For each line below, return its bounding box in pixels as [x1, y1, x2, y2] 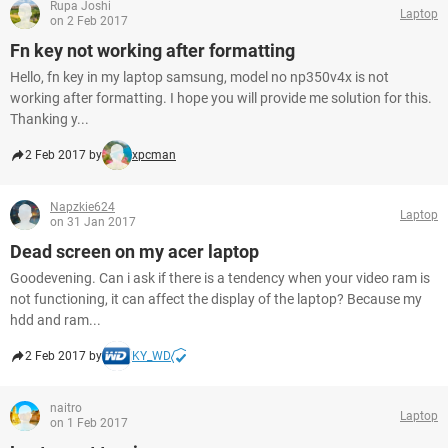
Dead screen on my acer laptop [10, 241, 259, 262]
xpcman [132, 148, 176, 162]
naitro [50, 401, 82, 415]
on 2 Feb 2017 [50, 14, 128, 28]
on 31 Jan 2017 [50, 215, 136, 229]
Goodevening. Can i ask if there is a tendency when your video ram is [10, 270, 430, 286]
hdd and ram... [10, 312, 101, 328]
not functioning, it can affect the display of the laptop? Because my [10, 291, 422, 307]
